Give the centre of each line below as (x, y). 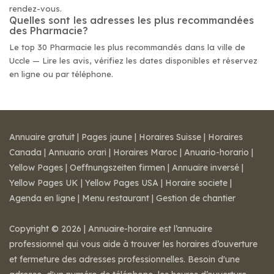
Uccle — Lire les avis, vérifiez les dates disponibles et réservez (133, 61)
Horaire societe (196, 183)
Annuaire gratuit (42, 137)
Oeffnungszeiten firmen (117, 168)
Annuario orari (77, 152)
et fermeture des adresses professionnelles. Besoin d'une (124, 259)
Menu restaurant (116, 198)
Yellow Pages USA (122, 183)
